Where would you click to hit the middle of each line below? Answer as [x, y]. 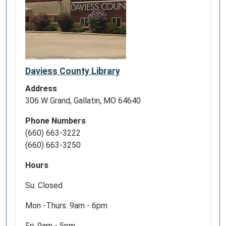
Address [41, 89]
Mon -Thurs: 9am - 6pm [67, 206]
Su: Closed [44, 185]
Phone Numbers [55, 121]
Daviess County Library [73, 71]
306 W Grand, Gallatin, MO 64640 [83, 101]
